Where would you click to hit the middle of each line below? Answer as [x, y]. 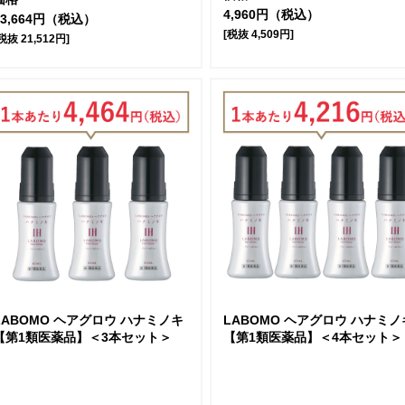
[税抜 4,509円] [259, 34]
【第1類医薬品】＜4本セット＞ [313, 338]
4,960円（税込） [271, 15]
